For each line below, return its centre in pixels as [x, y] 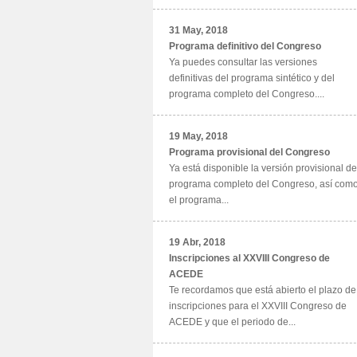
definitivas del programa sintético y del [252, 78]
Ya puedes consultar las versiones [243, 62]
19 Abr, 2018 [197, 242]
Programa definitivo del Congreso [245, 46]
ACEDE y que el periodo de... [232, 322]
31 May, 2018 [198, 30]
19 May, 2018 [198, 136]
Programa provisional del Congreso [249, 152]
